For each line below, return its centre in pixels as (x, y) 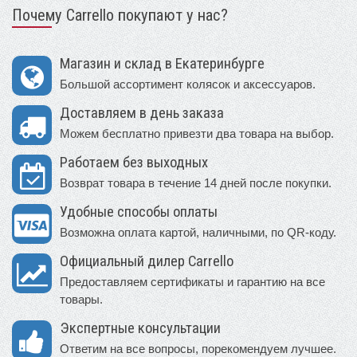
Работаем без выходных (134, 162)
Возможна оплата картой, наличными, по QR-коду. (198, 232)
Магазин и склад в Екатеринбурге (162, 63)
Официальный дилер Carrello (147, 261)
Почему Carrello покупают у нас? (120, 15)
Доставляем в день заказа (142, 113)
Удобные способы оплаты (139, 212)
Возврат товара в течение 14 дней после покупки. (196, 182)
